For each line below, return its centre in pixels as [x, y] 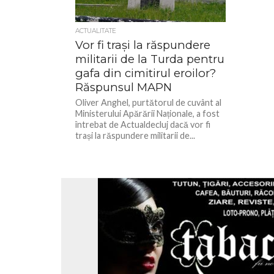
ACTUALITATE [96, 31]
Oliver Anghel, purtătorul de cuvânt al [149, 102]
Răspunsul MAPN [124, 87]
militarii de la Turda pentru [150, 59]
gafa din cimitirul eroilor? [146, 73]
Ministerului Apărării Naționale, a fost [148, 113]
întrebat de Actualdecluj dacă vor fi [143, 124]
